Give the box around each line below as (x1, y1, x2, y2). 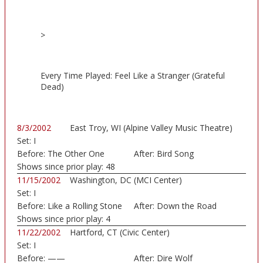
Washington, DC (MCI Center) (70, 174, 182, 186)
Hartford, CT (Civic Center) (70, 227, 170, 238)
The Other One (48, 148, 104, 160)
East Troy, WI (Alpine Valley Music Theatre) (70, 122, 232, 134)
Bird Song (156, 148, 194, 160)
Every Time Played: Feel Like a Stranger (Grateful (41, 70, 225, 82)
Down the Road (156, 200, 217, 212)
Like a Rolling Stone (48, 200, 122, 212)
